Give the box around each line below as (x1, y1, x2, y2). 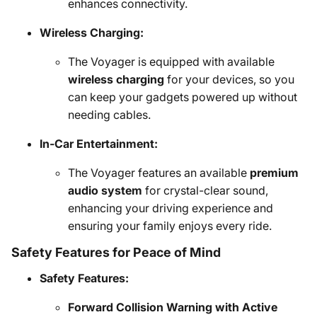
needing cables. (68, 108, 151, 122)
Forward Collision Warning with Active (68, 300, 277, 314)
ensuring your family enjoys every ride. (68, 219, 272, 233)
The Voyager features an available (68, 166, 250, 180)
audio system (68, 183, 142, 197)
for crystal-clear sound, (142, 183, 268, 197)
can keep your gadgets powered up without (68, 90, 297, 104)
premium (250, 166, 299, 180)
